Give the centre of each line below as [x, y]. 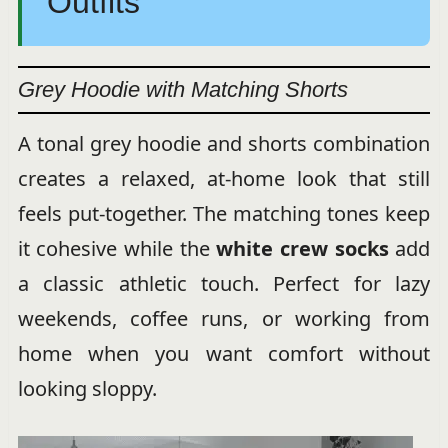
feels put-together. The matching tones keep [224, 213]
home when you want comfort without [224, 353]
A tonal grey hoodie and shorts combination [224, 143]
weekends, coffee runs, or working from [224, 318]
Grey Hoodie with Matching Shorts [182, 89]
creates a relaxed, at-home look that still [224, 178]
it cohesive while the [117, 248]
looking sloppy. [87, 388]
